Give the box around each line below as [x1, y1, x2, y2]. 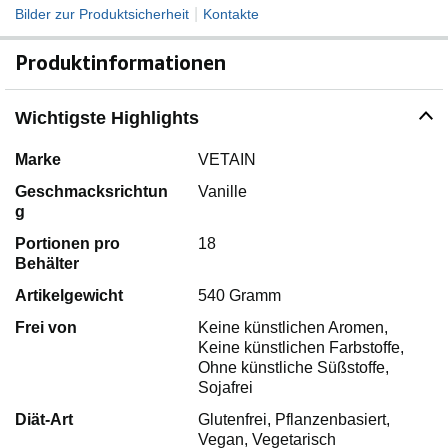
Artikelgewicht [15, 286, 123, 304]
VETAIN [197, 150, 256, 168]
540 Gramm [197, 286, 281, 304]
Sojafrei [197, 378, 253, 396]
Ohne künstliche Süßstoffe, [197, 358, 389, 376]
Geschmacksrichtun [15, 182, 168, 200]
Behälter [15, 254, 79, 272]
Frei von [15, 318, 77, 336]
